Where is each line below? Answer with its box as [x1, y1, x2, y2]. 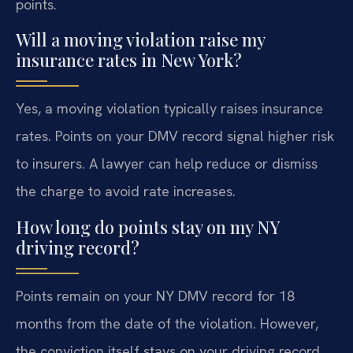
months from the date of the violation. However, [16, 314, 318, 333]
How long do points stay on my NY [16, 214, 279, 239]
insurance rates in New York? [16, 48, 242, 72]
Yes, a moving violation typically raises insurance [16, 99, 323, 118]
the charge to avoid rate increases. [16, 182, 236, 201]
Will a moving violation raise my [16, 28, 265, 52]
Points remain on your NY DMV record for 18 [16, 286, 295, 305]
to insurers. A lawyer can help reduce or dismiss [16, 154, 318, 173]
